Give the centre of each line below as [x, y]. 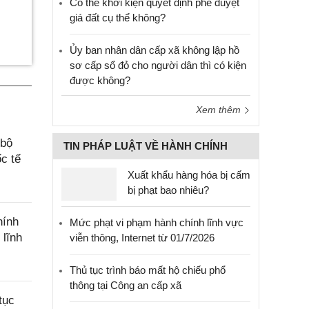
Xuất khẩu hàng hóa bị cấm [189, 175]
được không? [100, 80]
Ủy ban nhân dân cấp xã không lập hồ [154, 50]
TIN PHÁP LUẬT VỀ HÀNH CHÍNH [146, 146]
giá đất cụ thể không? [118, 18]
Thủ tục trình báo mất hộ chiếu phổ [148, 270]
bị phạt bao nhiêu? [168, 190]
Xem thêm [220, 110]
